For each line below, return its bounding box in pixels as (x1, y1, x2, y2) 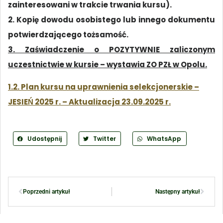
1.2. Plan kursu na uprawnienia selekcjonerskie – (8, 81, 199, 92)
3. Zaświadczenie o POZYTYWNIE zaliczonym (8, 44, 215, 55)
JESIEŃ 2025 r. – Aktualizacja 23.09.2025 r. (8, 96, 171, 107)
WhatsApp (147, 134, 182, 143)
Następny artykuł (155, 188, 200, 196)
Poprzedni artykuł (23, 188, 70, 196)
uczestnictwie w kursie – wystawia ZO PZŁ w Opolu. (8, 59, 207, 70)
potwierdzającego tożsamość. (8, 29, 128, 40)
